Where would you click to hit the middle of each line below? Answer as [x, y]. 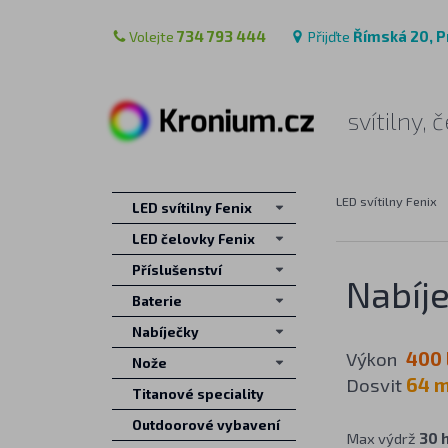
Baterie [156, 301]
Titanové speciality [197, 394]
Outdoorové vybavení [205, 425]
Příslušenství [176, 270]
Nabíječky [165, 332]
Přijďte [329, 35]
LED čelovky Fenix [193, 239]
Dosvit [373, 384]
